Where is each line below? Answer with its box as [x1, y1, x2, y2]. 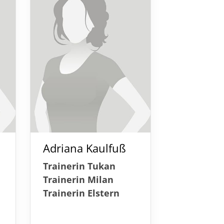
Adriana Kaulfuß [42, 140, 126, 155]
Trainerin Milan [42, 173, 113, 185]
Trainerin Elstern [42, 186, 119, 199]
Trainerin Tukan [42, 159, 115, 172]
